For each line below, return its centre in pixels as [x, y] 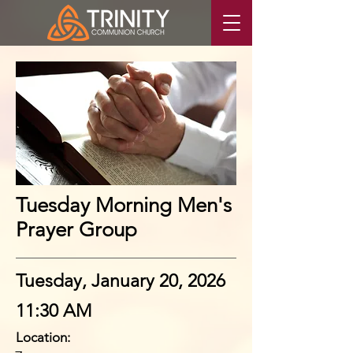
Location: [43, 337]
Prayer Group [76, 230]
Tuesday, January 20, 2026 [121, 281]
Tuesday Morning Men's [124, 205]
